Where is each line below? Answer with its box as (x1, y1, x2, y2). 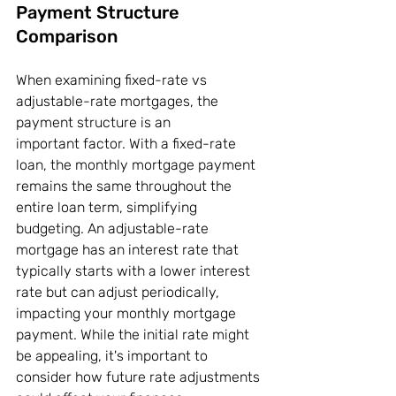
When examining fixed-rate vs (16, 72, 210, 89)
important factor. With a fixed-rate (16, 135, 240, 153)
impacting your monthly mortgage (16, 305, 240, 323)
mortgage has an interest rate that (16, 241, 242, 259)
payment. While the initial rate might (16, 326, 253, 344)
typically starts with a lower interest (16, 263, 254, 280)
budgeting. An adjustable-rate (16, 220, 212, 238)
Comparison (16, 26, 118, 48)
